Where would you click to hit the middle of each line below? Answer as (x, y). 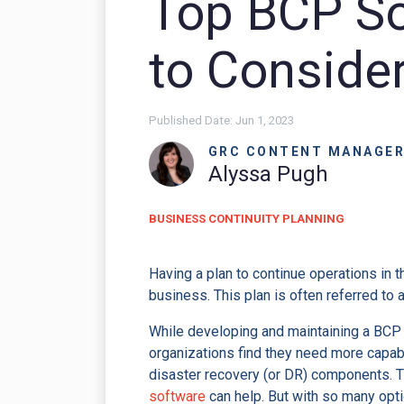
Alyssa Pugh (268, 174)
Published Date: (191, 121)
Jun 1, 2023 (263, 121)
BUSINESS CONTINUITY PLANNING (247, 219)
